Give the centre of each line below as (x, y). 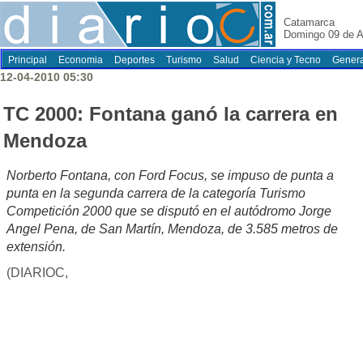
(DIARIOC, (37, 273)
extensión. (36, 247)
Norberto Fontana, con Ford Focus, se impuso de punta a (170, 176)
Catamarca (309, 22)
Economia (81, 60)
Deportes (135, 60)
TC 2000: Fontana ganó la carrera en (171, 114)
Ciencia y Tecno (286, 60)
